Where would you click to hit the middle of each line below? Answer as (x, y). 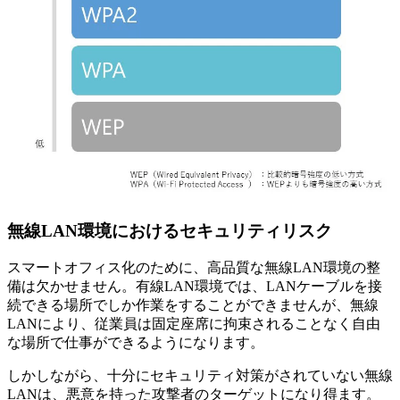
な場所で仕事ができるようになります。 (136, 343)
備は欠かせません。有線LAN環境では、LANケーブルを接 (195, 287)
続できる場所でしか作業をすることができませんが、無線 (193, 305)
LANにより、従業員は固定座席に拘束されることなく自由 (194, 324)
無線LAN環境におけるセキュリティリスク (170, 230)
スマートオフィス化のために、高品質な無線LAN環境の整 (194, 268)
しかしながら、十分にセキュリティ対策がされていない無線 (200, 376)
